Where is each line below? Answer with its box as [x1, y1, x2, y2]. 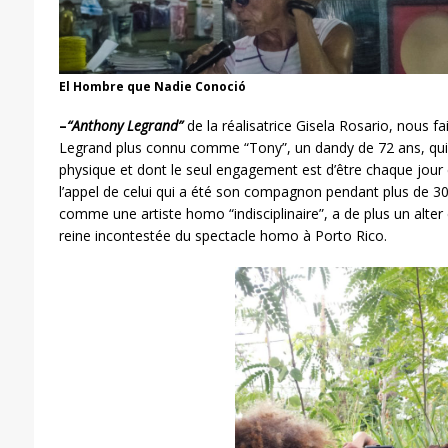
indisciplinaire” [233, 204, 324, 224]
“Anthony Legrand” [66, 116, 183, 136]
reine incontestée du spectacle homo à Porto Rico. [58, 226, 387, 246]
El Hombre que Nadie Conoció [58, 78, 246, 96]
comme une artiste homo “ [58, 204, 234, 224]
